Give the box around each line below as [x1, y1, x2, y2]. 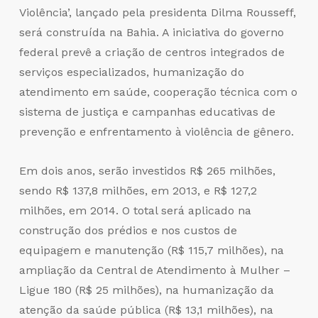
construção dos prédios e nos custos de [18, 223, 237, 237]
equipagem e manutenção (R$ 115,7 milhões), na [18, 243, 284, 257]
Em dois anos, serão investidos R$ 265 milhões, [18, 163, 275, 177]
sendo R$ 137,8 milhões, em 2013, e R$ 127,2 [18, 183, 257, 197]
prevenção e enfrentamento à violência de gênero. [18, 124, 294, 138]
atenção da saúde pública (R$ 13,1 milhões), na [18, 302, 273, 317]
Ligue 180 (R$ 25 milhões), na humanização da [18, 283, 274, 297]
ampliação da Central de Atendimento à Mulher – [18, 263, 290, 277]
